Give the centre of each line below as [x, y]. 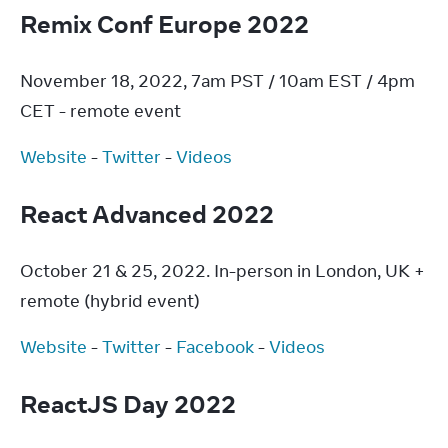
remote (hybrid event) [110, 301]
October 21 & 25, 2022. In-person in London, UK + [222, 271]
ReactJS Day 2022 [130, 403]
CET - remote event [100, 111]
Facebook [215, 347]
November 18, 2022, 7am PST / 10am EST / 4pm [217, 81]
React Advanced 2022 [149, 213]
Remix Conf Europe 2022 [167, 23]
